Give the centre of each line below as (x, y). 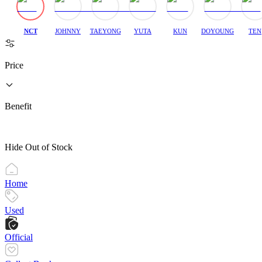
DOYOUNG (218, 31)
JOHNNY (68, 31)
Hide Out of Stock (39, 147)
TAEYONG (105, 31)
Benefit (18, 106)
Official (19, 237)
